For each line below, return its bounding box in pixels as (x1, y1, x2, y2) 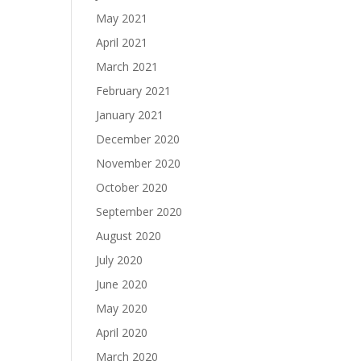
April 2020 (96, 325, 148, 340)
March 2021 (96, 59, 159, 74)
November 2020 (96, 156, 181, 171)
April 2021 (96, 35, 148, 50)
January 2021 (96, 107, 164, 122)
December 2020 (96, 131, 180, 147)
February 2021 (96, 83, 172, 98)
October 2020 (96, 180, 168, 195)
